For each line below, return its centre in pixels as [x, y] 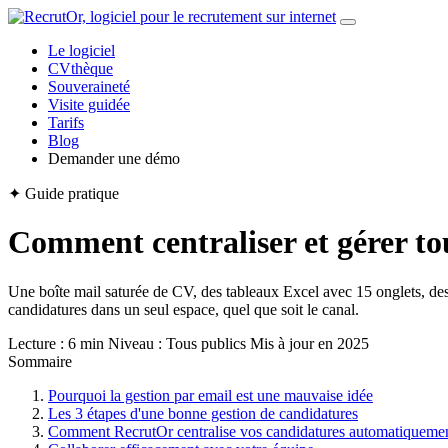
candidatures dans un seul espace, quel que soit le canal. [183, 309]
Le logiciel [81, 50]
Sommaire [40, 361]
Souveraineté [89, 86]
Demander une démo [114, 158]
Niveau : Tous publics [177, 343]
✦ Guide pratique [63, 193]
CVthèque [80, 68]
